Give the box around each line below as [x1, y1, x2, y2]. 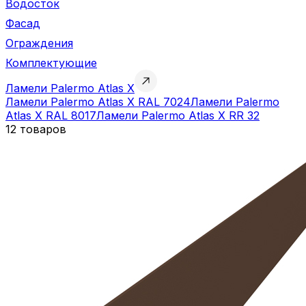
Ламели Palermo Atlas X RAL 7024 [5, 94, 191, 109]
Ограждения [5, 36, 73, 50]
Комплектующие [5, 55, 97, 70]
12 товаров [5, 122, 66, 136]
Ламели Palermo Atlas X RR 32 [96, 108, 260, 122]
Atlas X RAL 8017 [5, 108, 96, 122]
